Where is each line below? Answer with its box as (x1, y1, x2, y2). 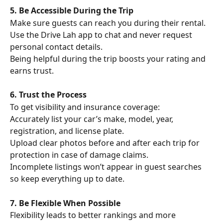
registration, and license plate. (10, 125, 124, 137)
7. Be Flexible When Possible (10, 197, 120, 209)
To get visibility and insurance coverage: (10, 101, 160, 112)
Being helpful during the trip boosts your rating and (10, 53, 208, 64)
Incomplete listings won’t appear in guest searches (10, 161, 204, 173)
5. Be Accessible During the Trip (10, 5, 133, 16)
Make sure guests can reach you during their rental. (10, 17, 208, 28)
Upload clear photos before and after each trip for (10, 137, 202, 149)
